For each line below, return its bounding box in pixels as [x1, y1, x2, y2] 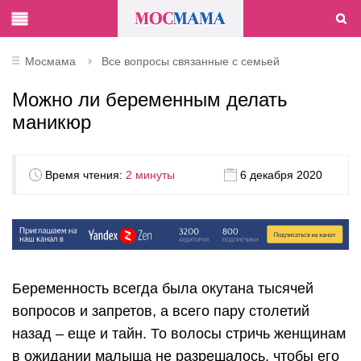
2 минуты [126, 168, 175, 181]
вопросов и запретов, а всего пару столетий [12, 302, 309, 319]
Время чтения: [45, 168, 126, 181]
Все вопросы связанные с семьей [102, 55, 280, 68]
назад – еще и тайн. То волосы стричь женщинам [12, 325, 346, 342]
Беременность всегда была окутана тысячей [12, 280, 313, 297]
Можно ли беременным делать [12, 89, 288, 110]
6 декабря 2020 [240, 168, 322, 181]
